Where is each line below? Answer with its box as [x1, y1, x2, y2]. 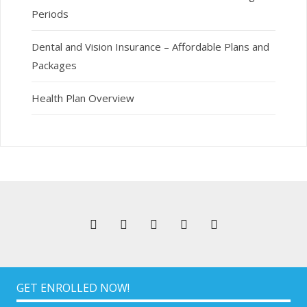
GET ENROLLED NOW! [16, 280, 130, 295]
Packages [31, 58, 77, 72]
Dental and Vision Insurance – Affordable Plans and [31, 39, 269, 53]
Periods [31, 6, 69, 21]
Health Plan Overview [31, 90, 134, 105]
